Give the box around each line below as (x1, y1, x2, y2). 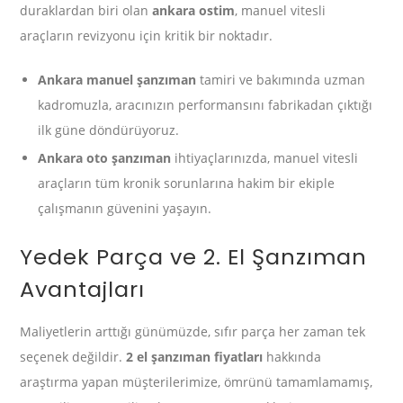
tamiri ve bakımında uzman (196, 71, 366, 89)
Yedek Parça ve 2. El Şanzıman (20, 241, 368, 272)
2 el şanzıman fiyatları (126, 347, 264, 365)
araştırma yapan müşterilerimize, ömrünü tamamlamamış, (20, 372, 373, 390)
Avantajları (20, 273, 146, 304)
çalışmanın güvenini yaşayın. (38, 200, 212, 218)
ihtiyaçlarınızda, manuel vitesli (171, 149, 359, 167)
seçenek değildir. (20, 347, 127, 365)
